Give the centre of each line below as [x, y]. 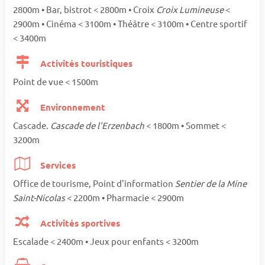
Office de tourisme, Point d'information [94, 183]
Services [57, 165]
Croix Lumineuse [190, 9]
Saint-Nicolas [40, 197]
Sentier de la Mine [211, 183]
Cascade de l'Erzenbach [98, 125]
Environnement [72, 107]
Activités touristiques [85, 63]
